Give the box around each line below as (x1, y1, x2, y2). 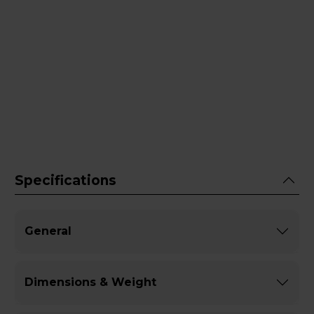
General (25, 224, 71, 238)
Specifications (15, 172, 116, 189)
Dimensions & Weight (25, 275, 156, 289)
